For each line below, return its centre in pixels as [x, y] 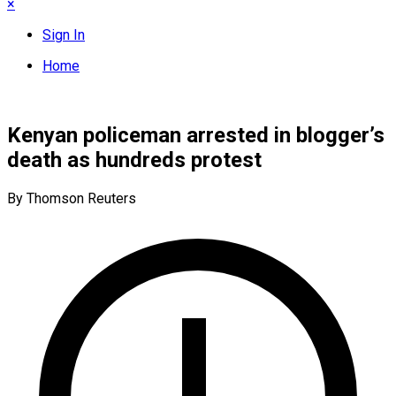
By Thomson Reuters [72, 198]
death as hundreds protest [134, 160]
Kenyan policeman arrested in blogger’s [196, 135]
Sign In [64, 35]
